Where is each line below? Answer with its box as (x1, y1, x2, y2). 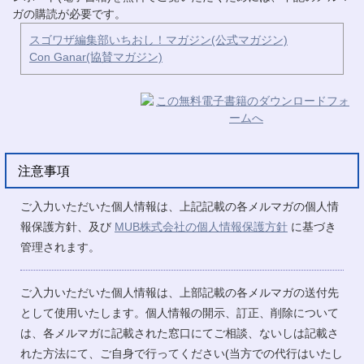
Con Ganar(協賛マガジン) (29, 50, 162, 63)
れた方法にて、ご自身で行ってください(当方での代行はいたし (20, 346, 343, 360)
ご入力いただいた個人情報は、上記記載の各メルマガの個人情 (20, 199, 339, 213)
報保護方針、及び (20, 219, 115, 233)
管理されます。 (20, 240, 100, 253)
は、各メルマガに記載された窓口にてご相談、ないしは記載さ (20, 326, 339, 340)
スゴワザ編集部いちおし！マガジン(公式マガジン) (29, 32, 288, 46)
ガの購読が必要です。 (12, 6, 129, 20)
